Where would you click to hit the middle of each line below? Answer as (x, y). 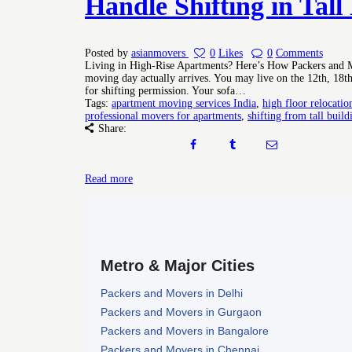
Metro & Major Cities (178, 265)
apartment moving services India (184, 104)
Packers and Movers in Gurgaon (181, 312)
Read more (109, 179)
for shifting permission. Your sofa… (165, 91)
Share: (112, 129)
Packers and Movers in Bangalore (185, 330)
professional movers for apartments (163, 116)
